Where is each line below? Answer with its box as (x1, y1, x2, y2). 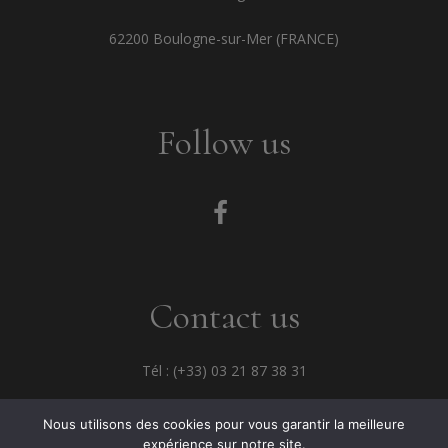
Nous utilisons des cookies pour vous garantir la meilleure (43, 416, 405, 432)
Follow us (157, 121, 291, 165)
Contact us (148, 294, 300, 338)
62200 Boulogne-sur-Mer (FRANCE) (109, 29, 339, 49)
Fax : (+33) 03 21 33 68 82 (140, 406, 308, 426)
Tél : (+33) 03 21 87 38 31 (141, 360, 307, 380)
